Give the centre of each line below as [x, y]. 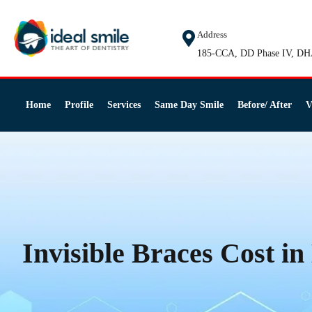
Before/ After [264, 105]
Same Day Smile [189, 105]
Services [124, 105]
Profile [79, 105]
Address [212, 34]
